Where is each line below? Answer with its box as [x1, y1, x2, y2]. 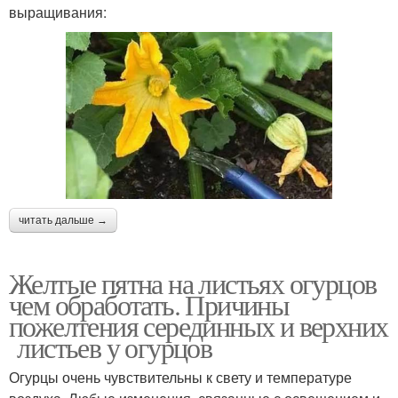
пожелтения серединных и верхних [9, 306, 388, 345]
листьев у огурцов [9, 327, 212, 366]
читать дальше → [19, 213, 107, 227]
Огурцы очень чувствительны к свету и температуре [9, 366, 352, 387]
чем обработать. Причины [9, 284, 290, 323]
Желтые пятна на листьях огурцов [9, 263, 377, 302]
